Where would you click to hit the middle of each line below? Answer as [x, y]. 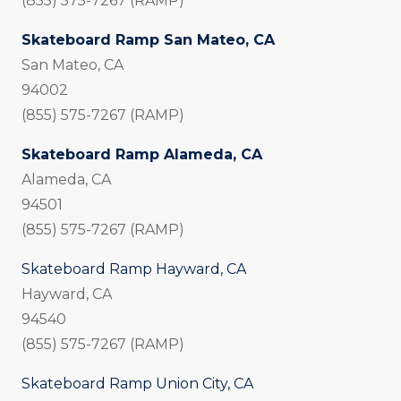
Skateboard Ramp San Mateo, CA [148, 40]
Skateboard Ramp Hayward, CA [134, 269]
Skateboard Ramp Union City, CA [137, 384]
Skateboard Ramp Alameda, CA [142, 155]
